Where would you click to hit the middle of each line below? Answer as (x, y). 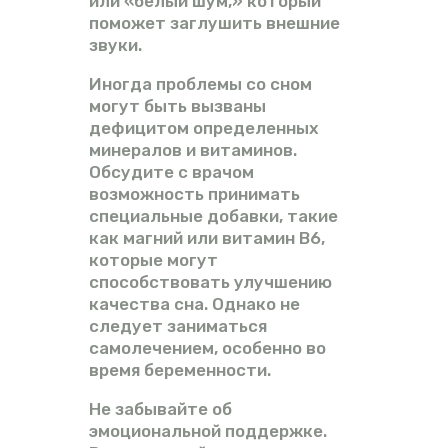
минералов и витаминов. (193, 149)
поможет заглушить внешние (214, 22)
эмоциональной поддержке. (208, 430)
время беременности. (180, 369)
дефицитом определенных (204, 127)
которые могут (153, 259)
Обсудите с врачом (171, 171)
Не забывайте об (160, 408)
